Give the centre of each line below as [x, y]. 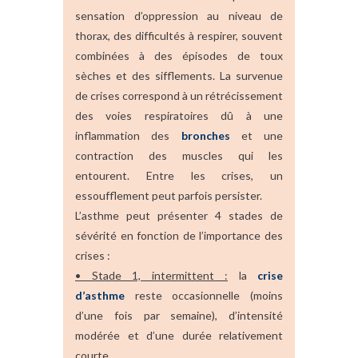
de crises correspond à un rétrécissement [179, 95]
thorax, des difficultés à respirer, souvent [179, 35]
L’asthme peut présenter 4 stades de [179, 215]
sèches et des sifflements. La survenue [179, 75]
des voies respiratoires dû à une [179, 115]
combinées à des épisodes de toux [179, 55]
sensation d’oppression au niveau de [179, 15]
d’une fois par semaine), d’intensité [179, 315]
